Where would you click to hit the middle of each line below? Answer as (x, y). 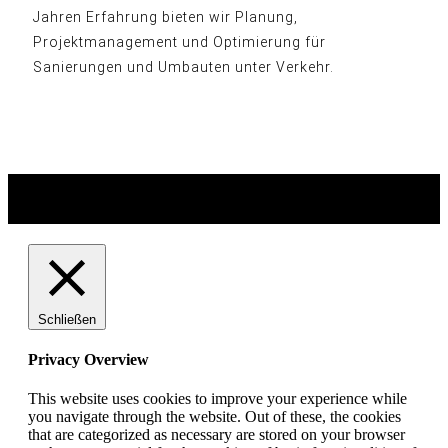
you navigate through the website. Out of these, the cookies (214, 417)
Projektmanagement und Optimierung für (179, 41)
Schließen (67, 319)
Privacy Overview (88, 359)
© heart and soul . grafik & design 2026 (224, 184)
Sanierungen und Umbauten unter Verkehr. (183, 66)
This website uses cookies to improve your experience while (217, 399)
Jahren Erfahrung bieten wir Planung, (165, 16)
